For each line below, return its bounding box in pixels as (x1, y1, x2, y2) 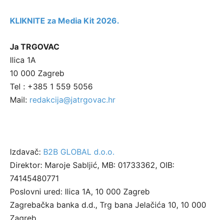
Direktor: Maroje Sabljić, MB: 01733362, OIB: (10, 160, 174, 170)
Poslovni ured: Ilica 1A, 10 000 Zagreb (10, 187, 150, 196)
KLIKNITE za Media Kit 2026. (10, 16, 119, 26)
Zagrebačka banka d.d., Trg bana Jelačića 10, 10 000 (10, 200, 206, 210)
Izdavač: (10, 147, 43, 157)
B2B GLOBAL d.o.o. (43, 147, 114, 157)
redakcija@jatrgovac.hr (29, 95, 115, 105)
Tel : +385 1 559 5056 (10, 82, 93, 91)
